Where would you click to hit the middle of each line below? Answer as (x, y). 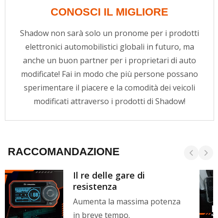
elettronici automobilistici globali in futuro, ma (109, 47)
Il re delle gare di (109, 175)
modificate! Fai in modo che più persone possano (109, 74)
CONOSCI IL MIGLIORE (109, 12)
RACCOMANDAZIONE (62, 152)
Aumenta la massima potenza (127, 202)
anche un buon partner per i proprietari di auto (109, 61)
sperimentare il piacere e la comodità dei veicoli (109, 88)
